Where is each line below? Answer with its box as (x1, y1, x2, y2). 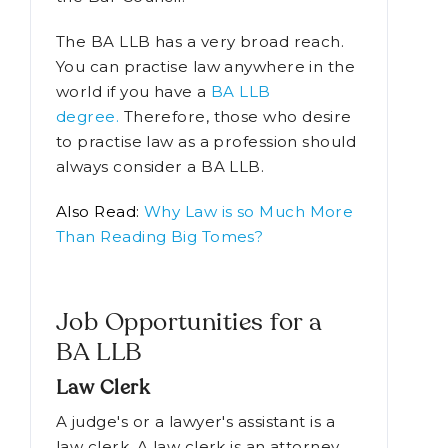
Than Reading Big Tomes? (56, 302, 264, 322)
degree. (56, 182, 120, 202)
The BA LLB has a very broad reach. (56, 107, 345, 127)
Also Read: (56, 277, 140, 297)
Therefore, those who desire (119, 182, 352, 202)
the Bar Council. (56, 62, 186, 82)
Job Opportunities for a (56, 386, 323, 412)
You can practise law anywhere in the (56, 132, 356, 152)
